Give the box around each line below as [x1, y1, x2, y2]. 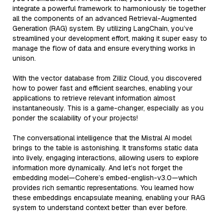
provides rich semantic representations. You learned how [12, 183, 194, 192]
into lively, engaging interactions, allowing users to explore [12, 153, 199, 162]
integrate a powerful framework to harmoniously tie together [12, 3, 206, 13]
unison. [12, 53, 36, 63]
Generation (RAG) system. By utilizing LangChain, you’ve [12, 23, 193, 33]
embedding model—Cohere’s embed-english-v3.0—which [12, 173, 197, 182]
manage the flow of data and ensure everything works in [12, 43, 195, 53]
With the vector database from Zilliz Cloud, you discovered [12, 73, 202, 83]
